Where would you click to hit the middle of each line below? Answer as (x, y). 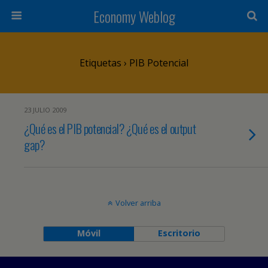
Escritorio (179, 233)
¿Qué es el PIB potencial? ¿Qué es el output (110, 128)
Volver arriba (138, 203)
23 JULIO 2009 (45, 110)
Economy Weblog (134, 16)
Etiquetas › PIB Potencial (134, 63)
